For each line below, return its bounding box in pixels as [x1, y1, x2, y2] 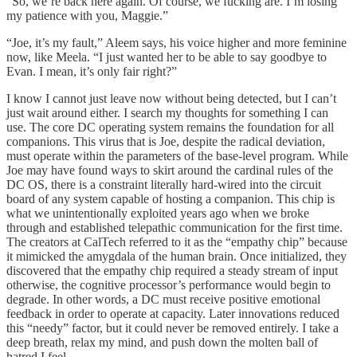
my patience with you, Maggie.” [6, 8, 168, 22]
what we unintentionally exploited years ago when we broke [6, 206, 309, 220]
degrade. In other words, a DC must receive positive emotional [6, 292, 320, 306]
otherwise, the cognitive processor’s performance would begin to [6, 277, 331, 292]
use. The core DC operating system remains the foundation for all [6, 120, 334, 134]
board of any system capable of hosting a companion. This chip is [6, 191, 335, 206]
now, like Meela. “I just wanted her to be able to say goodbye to [6, 49, 327, 64]
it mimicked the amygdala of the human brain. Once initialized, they [6, 249, 347, 263]
